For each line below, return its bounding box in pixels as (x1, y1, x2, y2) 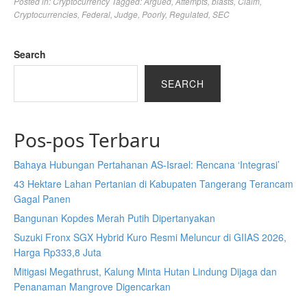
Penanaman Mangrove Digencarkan (14, 280, 171, 293)
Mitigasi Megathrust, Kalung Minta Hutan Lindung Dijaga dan (14, 265, 277, 278)
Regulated (169, 8, 208, 20)
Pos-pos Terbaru (14, 127, 160, 153)
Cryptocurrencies (14, 8, 77, 20)
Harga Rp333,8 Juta (14, 245, 101, 259)
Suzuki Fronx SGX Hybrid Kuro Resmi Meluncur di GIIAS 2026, (14, 230, 286, 244)
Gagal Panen (14, 192, 71, 206)
